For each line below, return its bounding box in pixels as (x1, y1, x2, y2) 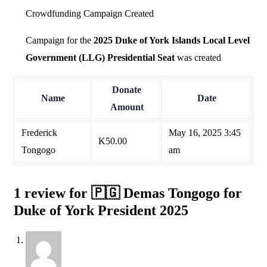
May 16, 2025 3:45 (169, 128, 241, 138)
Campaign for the (26, 35, 94, 46)
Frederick (21, 128, 57, 138)
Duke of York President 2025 (14, 203, 188, 219)
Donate (112, 85, 141, 95)
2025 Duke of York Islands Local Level (94, 35, 250, 46)
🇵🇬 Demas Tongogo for (91, 185, 242, 201)
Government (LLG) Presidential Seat (26, 52, 177, 63)
